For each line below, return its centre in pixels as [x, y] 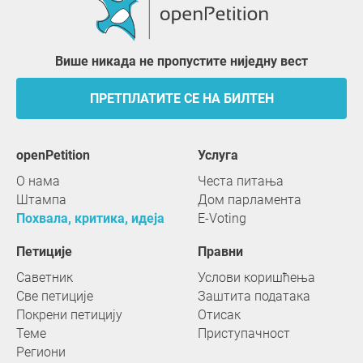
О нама [38, 181]
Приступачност [244, 333]
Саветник [45, 278]
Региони [41, 352]
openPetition [57, 155]
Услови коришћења [256, 278]
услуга [222, 155]
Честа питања [241, 181]
